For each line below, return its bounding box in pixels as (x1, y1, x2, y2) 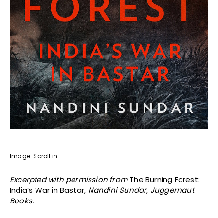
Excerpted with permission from (10, 174, 130, 185)
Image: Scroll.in (10, 152, 58, 161)
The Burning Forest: (129, 174, 200, 185)
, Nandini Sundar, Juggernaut (84, 185, 194, 196)
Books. (10, 196, 34, 206)
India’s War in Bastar (10, 185, 85, 196)
